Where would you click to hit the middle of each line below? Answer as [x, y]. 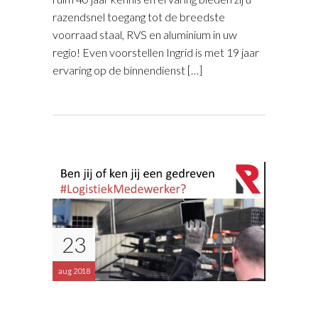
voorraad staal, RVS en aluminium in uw [145, 34]
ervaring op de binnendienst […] [127, 70]
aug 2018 [74, 270]
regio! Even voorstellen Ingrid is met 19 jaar [156, 52]
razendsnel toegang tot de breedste [139, 16]
